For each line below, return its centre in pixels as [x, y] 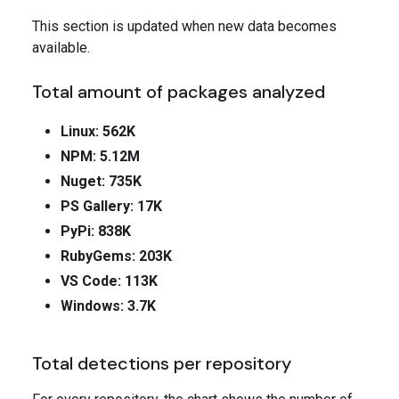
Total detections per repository [162, 364]
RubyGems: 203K [116, 256]
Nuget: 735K [101, 182]
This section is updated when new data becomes [184, 27]
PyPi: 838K [96, 232]
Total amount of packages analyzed [179, 92]
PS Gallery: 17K [111, 207]
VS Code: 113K [109, 281]
